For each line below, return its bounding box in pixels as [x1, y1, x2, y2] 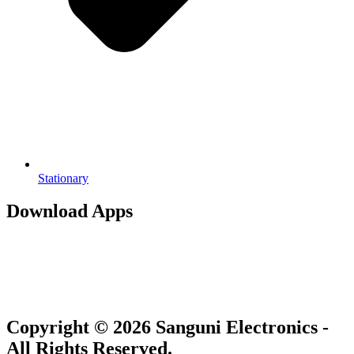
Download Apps [6, 201, 133, 222]
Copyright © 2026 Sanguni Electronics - [6, 317, 329, 338]
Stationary [38, 171, 88, 185]
